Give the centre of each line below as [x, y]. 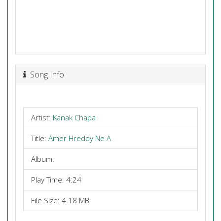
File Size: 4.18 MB [60, 200]
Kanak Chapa [74, 117]
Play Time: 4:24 [56, 180]
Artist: [42, 117]
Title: [40, 138]
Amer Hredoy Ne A [80, 138]
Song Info [45, 74]
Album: [43, 159]
